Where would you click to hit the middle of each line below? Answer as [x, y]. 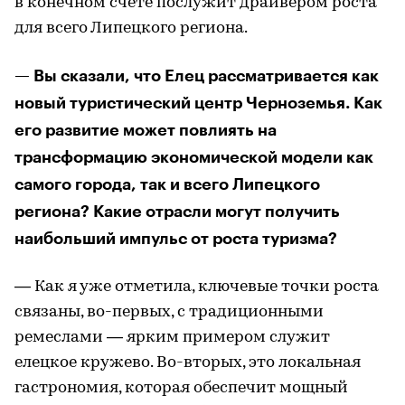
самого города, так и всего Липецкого [167, 184]
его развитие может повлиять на [146, 130]
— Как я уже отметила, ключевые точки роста [197, 287]
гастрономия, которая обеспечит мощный [181, 388]
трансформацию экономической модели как [194, 157]
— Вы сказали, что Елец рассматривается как [197, 75]
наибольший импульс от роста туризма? [176, 238]
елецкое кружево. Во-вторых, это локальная [188, 363]
